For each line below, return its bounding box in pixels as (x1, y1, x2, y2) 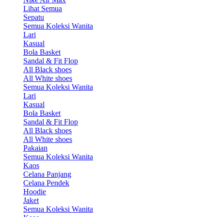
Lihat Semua (23, 4, 62, 13)
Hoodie (23, 187, 46, 196)
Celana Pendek (23, 179, 69, 187)
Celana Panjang (23, 170, 71, 179)
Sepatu (23, 13, 44, 22)
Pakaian (23, 144, 47, 153)
